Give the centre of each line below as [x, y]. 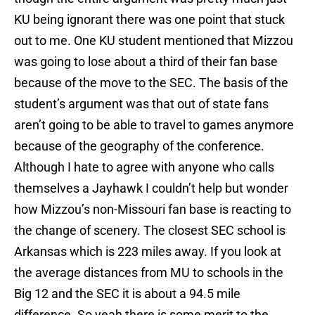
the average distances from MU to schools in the [149, 273]
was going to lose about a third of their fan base [146, 62]
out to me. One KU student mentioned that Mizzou [154, 41]
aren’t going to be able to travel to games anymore [154, 125]
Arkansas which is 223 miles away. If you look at [148, 252]
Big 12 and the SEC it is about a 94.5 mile [127, 294]
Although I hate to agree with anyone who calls [144, 167]
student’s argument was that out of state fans [141, 104]
